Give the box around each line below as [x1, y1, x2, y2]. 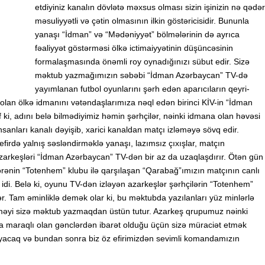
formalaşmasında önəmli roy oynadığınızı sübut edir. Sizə [35, 57, 250, 66]
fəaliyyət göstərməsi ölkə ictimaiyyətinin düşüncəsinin [35, 43, 233, 53]
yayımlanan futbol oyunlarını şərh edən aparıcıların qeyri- [35, 84, 250, 93]
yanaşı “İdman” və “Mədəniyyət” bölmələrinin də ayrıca [35, 30, 240, 39]
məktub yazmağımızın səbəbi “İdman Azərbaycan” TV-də [35, 70, 248, 80]
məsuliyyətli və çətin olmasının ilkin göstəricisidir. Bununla [35, 16, 249, 25]
